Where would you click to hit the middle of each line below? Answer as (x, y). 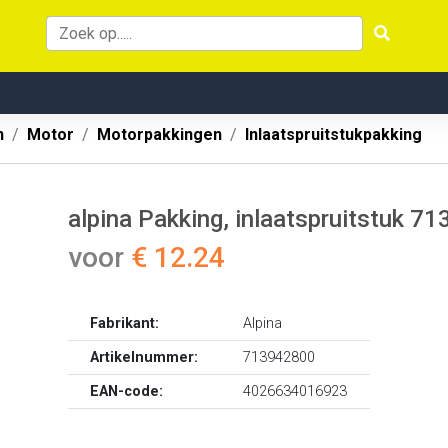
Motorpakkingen (159, 134)
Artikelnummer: (144, 357)
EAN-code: (127, 391)
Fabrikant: (125, 323)
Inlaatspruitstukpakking (333, 134)
